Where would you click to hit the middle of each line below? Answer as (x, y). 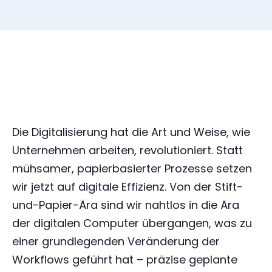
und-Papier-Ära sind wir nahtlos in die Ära (126, 205)
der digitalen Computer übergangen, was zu (132, 223)
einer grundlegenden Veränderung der (116, 241)
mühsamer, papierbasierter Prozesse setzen (132, 168)
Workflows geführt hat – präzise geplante (125, 260)
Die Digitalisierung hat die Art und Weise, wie (131, 132)
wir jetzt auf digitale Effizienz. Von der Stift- (127, 187)
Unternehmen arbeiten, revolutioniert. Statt (127, 150)
